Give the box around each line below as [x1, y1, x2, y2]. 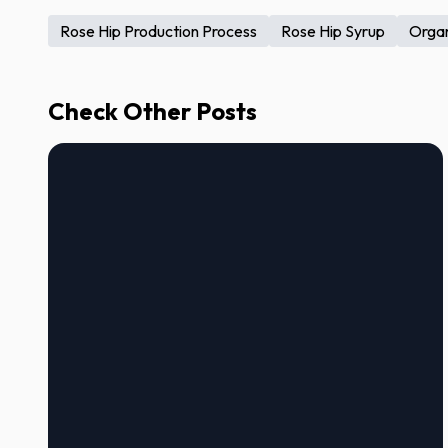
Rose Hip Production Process [60, 21, 257, 41]
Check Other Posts [48, 96, 257, 126]
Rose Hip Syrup [281, 21, 385, 41]
